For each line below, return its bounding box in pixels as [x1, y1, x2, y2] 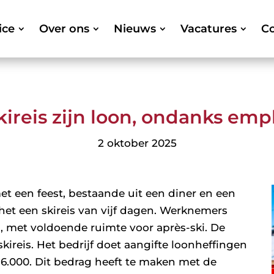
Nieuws [113, 21, 156, 35]
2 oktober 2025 [97, 137, 177, 150]
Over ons [39, 21, 89, 35]
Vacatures [180, 21, 237, 35]
